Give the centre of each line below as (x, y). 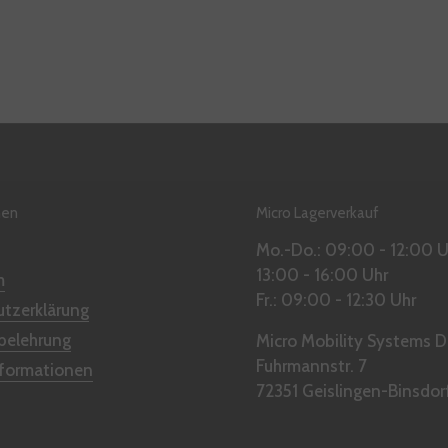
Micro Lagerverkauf (317, 213)
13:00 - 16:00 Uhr (322, 275)
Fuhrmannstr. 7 (311, 366)
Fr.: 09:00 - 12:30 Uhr (336, 300)
